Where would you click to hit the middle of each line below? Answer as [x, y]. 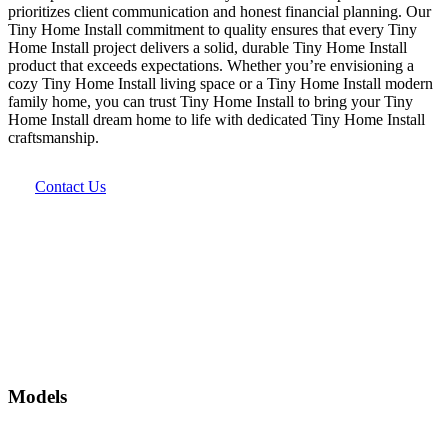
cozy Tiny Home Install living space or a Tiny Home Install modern [220, 84]
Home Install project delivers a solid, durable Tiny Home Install [207, 48]
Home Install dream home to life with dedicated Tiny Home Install [216, 120]
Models [37, 397]
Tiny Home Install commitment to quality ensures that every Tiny [212, 30]
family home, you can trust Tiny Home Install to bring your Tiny [210, 102]
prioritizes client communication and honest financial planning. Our [219, 12]
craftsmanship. [53, 138]
